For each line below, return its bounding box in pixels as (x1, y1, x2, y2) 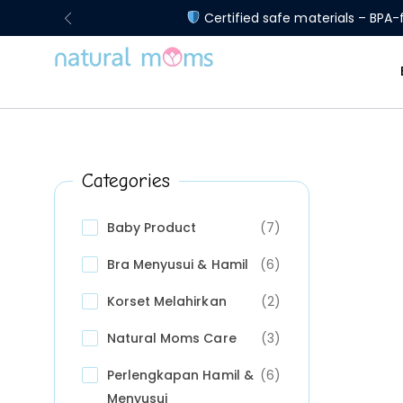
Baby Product (107, 219, 197, 237)
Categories (82, 169, 171, 193)
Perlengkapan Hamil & (107, 366, 254, 384)
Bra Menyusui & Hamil (107, 255, 248, 273)
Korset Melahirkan (107, 292, 227, 310)
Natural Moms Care (107, 329, 237, 347)
